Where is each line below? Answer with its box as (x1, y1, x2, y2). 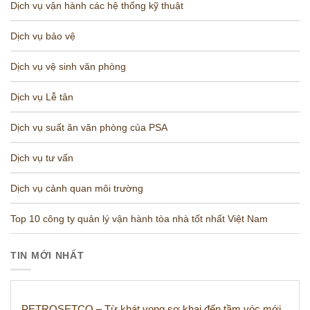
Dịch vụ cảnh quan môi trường (10, 183, 143, 194)
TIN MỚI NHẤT (10, 250, 84, 262)
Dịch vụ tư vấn (10, 152, 73, 164)
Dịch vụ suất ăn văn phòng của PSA (10, 122, 167, 134)
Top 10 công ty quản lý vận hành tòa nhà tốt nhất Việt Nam (10, 213, 268, 225)
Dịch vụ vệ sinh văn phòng (10, 61, 126, 73)
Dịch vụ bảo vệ (10, 30, 75, 42)
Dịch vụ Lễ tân (10, 91, 73, 103)
